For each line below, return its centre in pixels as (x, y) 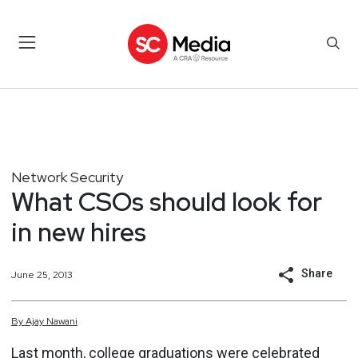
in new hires (79, 232)
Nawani (62, 321)
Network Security (67, 177)
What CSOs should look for (167, 201)
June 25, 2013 (42, 274)
